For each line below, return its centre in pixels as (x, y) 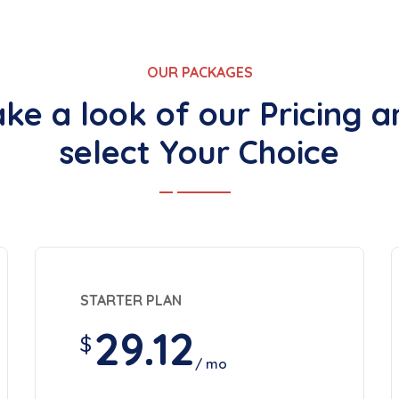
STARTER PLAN (131, 300)
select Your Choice (199, 152)
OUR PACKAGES (199, 72)
